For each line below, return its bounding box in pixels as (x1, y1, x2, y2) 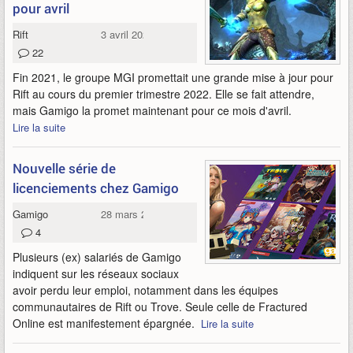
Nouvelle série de (13, 159, 116, 177)
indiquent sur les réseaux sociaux (13, 266, 179, 281)
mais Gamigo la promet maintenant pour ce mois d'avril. (13, 102, 295, 118)
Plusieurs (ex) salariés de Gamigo (13, 249, 181, 265)
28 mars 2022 (101, 206, 164, 221)
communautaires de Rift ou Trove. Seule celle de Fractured (13, 299, 307, 314)
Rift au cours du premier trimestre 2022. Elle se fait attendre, (13, 86, 314, 102)
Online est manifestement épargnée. (13, 315, 201, 331)
